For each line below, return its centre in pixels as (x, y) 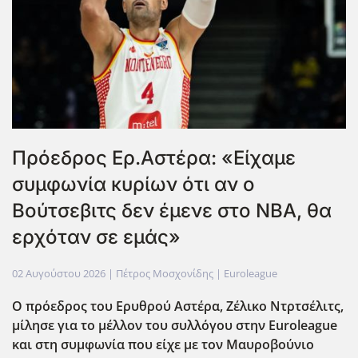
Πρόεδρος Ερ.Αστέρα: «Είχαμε (154, 157)
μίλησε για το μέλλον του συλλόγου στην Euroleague (175, 325)
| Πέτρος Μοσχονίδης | (165, 273)
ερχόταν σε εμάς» (96, 237)
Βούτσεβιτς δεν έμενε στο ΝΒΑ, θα (172, 210)
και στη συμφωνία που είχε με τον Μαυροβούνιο (163, 344)
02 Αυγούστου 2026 (59, 273)
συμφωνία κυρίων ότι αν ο (133, 184)
